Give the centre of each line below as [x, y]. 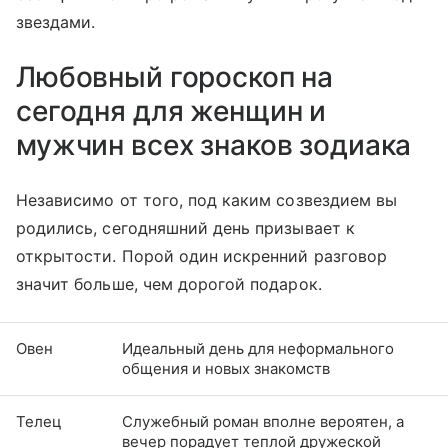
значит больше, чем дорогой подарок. [169, 283]
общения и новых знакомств [226, 368]
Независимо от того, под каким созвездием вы [207, 199]
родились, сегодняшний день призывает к [185, 227]
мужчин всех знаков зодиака [214, 144]
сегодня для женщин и [171, 110]
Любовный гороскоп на [175, 76]
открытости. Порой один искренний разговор [201, 255]
